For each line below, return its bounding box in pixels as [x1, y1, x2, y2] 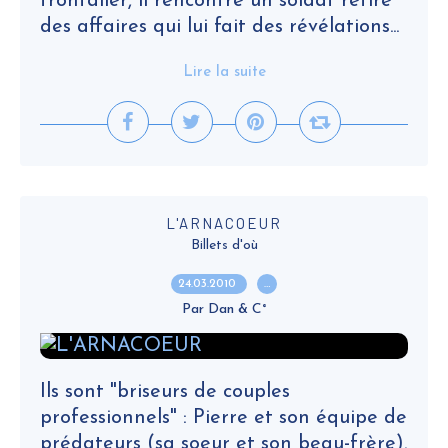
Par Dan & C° [181, 302, 267, 317]
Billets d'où [190, 238, 258, 253]
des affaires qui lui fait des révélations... [40, 17, 399, 37]
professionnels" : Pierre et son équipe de [40, 408, 407, 428]
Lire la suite [182, 65, 266, 80]
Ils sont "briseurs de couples [40, 382, 290, 402]
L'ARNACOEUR [166, 214, 282, 232]
